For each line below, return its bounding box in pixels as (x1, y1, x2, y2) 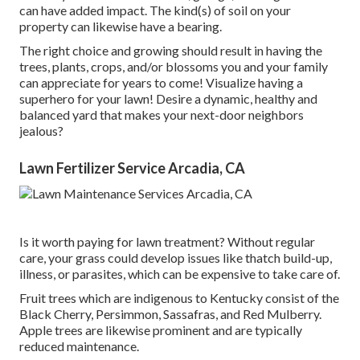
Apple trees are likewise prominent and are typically (19, 321, 302, 337)
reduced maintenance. (19, 337, 139, 354)
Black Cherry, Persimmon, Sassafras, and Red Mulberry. (19, 305, 321, 321)
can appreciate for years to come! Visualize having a (19, 74, 303, 90)
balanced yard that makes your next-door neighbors (19, 106, 304, 122)
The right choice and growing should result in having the (19, 42, 322, 58)
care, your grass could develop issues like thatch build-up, (19, 249, 332, 265)
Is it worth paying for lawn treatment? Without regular (19, 233, 315, 249)
